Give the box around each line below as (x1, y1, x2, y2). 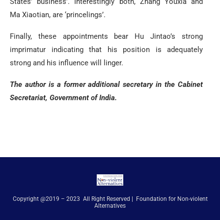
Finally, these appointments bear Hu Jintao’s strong (10, 31, 203, 41)
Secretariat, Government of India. (10, 93, 117, 102)
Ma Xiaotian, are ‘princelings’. (10, 10, 106, 19)
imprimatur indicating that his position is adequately (10, 45, 203, 54)
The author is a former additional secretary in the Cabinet (10, 80, 203, 89)
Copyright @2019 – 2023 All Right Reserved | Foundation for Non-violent (12, 195, 208, 202)
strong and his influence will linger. (10, 58, 123, 67)
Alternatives (94, 202, 126, 209)
